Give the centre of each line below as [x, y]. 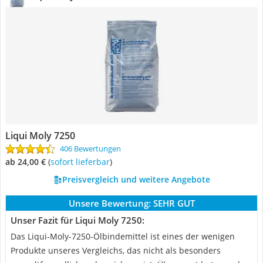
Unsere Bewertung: [109, 203]
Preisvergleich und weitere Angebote [136, 179]
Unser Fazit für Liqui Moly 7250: [77, 220]
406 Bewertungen [90, 149]
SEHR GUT [174, 203]
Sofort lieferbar [82, 162]
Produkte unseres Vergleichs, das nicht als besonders [116, 250]
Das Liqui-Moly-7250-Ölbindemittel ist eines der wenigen [123, 236]
